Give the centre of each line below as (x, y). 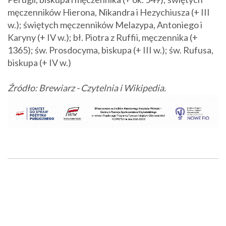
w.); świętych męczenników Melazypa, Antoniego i (105, 24)
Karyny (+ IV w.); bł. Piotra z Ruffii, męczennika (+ (103, 37)
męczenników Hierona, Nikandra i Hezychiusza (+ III (109, 12)
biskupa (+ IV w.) (39, 62)
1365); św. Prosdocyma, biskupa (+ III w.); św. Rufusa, (110, 50)
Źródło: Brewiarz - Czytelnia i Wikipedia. (87, 88)
